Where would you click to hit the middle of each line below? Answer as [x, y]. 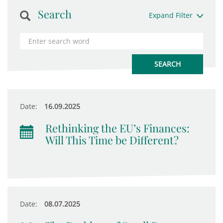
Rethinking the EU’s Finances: [117, 128]
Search [55, 14]
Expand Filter [170, 15]
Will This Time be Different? [112, 140]
